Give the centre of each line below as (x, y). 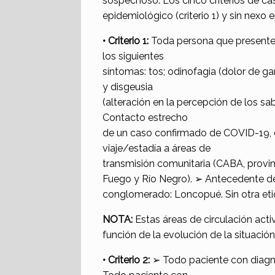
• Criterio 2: (126, 260)
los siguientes (133, 56)
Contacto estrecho (145, 118)
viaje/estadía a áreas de (157, 149)
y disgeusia (128, 87)
